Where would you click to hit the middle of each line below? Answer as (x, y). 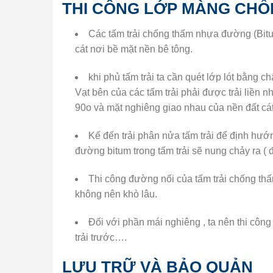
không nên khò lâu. (116, 194)
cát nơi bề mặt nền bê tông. (133, 49)
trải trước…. (101, 237)
